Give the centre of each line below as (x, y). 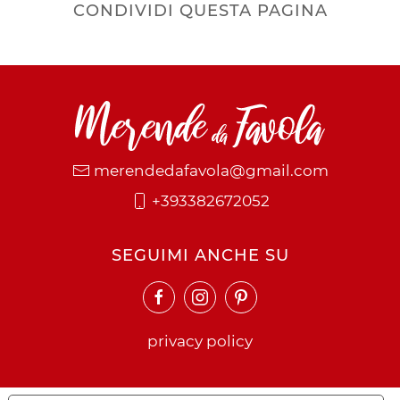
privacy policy (200, 341)
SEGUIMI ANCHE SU (200, 255)
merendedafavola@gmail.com (211, 170)
